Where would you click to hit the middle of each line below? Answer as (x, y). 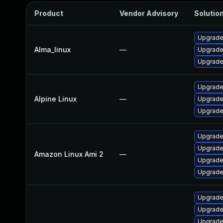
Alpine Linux (56, 99)
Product (49, 13)
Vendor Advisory (149, 13)
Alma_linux (53, 50)
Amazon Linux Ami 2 (69, 154)
